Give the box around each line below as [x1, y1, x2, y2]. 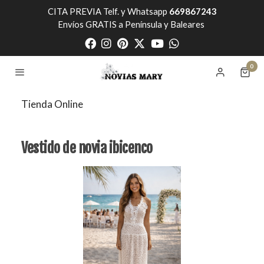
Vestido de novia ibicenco [21, 139, 153, 157]
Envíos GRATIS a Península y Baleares [58, 19, 206, 29]
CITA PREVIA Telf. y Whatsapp [47, 6, 169, 16]
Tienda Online [21, 98, 83, 111]
